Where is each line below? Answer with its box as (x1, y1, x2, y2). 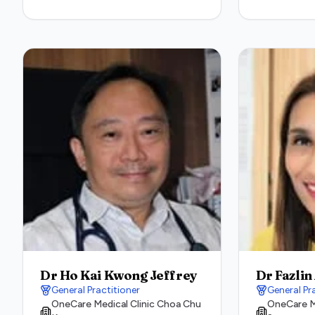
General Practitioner (51, 284, 140, 296)
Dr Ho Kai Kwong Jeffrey (40, 267, 198, 283)
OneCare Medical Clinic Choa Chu (51, 298, 201, 310)
